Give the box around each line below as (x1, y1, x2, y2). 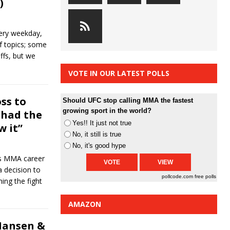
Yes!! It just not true (72, 119, 131, 127)
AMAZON (68, 199, 101, 209)
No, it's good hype (72, 142, 126, 150)
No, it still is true (72, 130, 121, 139)
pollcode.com (162, 174, 195, 180)
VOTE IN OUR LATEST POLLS (68, 68, 169, 79)
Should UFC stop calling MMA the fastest (62, 97, 193, 105)
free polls (195, 174, 216, 180)
